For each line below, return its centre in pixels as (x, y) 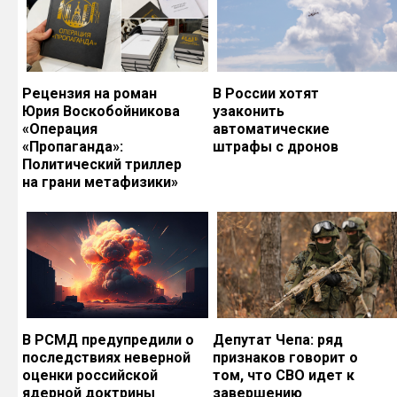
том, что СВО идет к (284, 376)
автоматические (271, 129)
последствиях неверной (106, 358)
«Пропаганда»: (73, 147)
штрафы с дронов (276, 147)
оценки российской (90, 376)
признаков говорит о (285, 358)
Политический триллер (102, 165)
